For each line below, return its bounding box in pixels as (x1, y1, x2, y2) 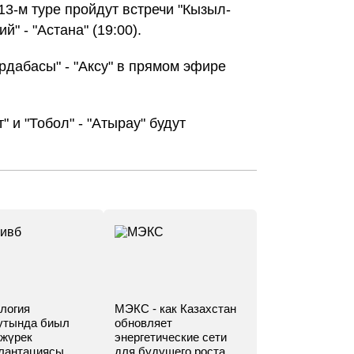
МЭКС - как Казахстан (115, 302, 237, 315)
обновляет (115, 316, 173, 330)
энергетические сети (115, 330, 228, 344)
